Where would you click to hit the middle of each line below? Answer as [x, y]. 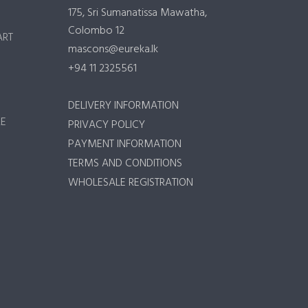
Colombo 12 [96, 31]
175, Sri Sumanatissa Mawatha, [137, 13]
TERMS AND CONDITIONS [125, 164]
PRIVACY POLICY [106, 125]
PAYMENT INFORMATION [124, 145]
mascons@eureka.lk [113, 50]
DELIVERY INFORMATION [123, 106]
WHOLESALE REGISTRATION [130, 183]
